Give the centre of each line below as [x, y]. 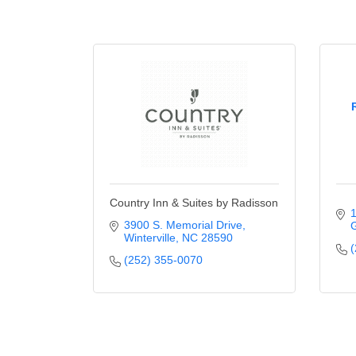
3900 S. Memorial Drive [183, 225]
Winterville [149, 238]
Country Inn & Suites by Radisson [194, 203]
